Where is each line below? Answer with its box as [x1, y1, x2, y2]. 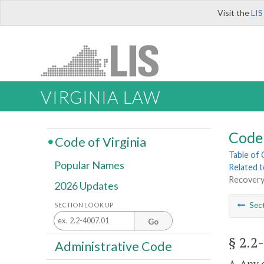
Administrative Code [54, 238, 172, 254]
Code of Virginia [54, 134, 146, 150]
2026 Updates [54, 179, 118, 193]
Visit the [217, 8, 251, 18]
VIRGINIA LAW [41, 87, 160, 108]
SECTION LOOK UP [54, 200, 114, 209]
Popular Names [54, 159, 124, 172]
